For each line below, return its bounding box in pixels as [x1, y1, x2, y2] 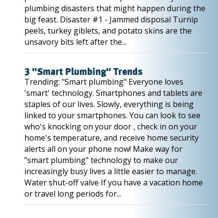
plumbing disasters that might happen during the [24, 3, 205, 14]
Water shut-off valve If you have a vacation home [24, 177, 203, 188]
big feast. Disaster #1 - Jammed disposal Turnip [24, 14, 198, 25]
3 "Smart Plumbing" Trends [24, 68, 143, 76]
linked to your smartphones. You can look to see [24, 110, 200, 121]
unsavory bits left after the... [24, 36, 127, 47]
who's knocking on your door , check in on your [24, 121, 197, 132]
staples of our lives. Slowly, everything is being [24, 99, 194, 109]
